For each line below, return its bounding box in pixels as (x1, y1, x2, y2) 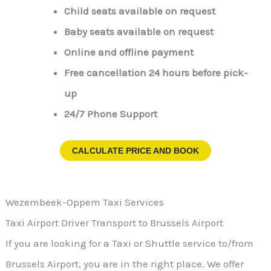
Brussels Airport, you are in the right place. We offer (5, 257, 244, 270)
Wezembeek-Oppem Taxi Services (5, 195, 165, 208)
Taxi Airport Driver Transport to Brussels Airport (5, 216, 224, 229)
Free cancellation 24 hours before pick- (64, 67, 248, 79)
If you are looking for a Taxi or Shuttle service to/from (5, 237, 254, 249)
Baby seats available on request (64, 25, 214, 38)
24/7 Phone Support (64, 108, 157, 120)
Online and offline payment (64, 46, 194, 59)
